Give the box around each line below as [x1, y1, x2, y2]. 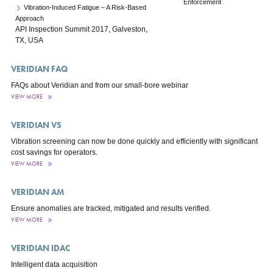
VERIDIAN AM [10, 186, 64, 197]
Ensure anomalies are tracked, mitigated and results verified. [10, 204, 211, 213]
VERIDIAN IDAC [10, 243, 70, 253]
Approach [15, 15, 44, 22]
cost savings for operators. [10, 148, 97, 157]
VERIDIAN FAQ [10, 63, 68, 74]
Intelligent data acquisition [10, 260, 97, 269]
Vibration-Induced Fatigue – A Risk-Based [23, 4, 146, 11]
